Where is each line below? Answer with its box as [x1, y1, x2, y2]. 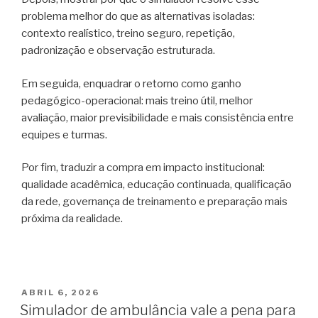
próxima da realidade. [21, 212, 123, 226]
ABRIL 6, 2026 [21, 287, 99, 297]
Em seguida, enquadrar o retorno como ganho [21, 77, 241, 90]
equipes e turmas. [21, 128, 107, 141]
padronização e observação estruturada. [21, 44, 215, 57]
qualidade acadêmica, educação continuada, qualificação [21, 178, 292, 192]
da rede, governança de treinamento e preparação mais [21, 195, 287, 209]
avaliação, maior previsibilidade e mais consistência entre [21, 111, 294, 124]
